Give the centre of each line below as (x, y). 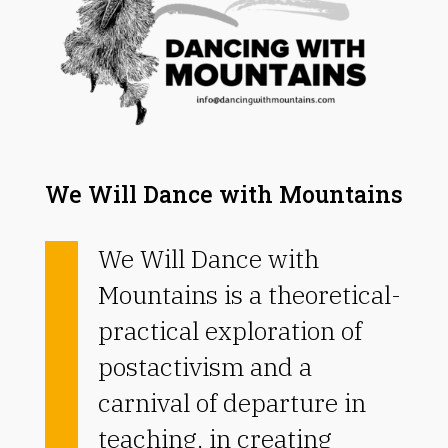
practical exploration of (229, 330)
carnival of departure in (231, 402)
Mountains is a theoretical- (249, 294)
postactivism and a (204, 366)
